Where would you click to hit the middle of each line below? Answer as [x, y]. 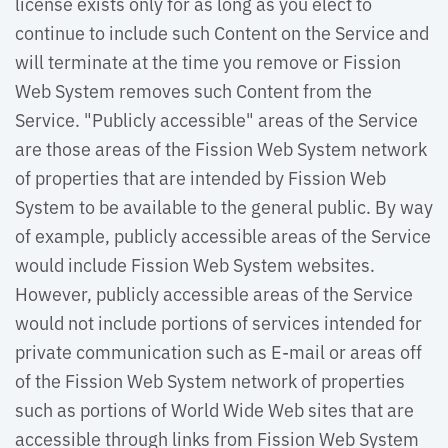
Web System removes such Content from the [193, 90]
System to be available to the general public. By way [224, 206]
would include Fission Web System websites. [197, 264]
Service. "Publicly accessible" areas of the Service [216, 119]
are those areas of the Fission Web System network [221, 148]
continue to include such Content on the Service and [222, 32]
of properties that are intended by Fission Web [200, 177]
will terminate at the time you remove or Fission [208, 61]
